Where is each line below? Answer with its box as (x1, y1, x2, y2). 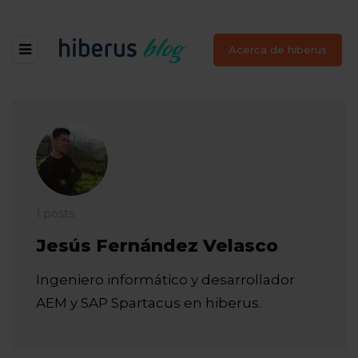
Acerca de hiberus (229, 43, 327, 56)
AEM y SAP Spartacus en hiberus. (36, 295, 261, 311)
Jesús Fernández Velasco (36, 235, 278, 257)
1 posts (36, 206, 74, 221)
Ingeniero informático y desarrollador (36, 272, 295, 288)
